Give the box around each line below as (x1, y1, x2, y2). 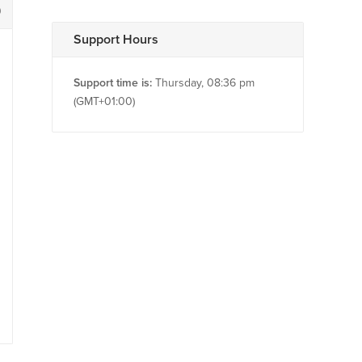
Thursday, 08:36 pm (152, 76, 255, 90)
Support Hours (74, 32, 158, 48)
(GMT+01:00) (74, 95, 135, 108)
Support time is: (74, 76, 152, 90)
